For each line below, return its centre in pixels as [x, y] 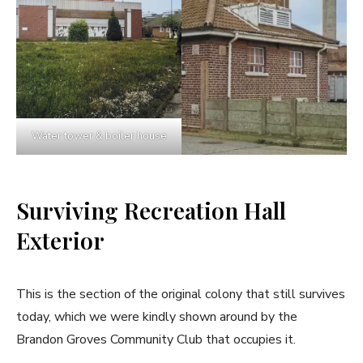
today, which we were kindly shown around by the [157, 317]
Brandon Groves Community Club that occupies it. [156, 340]
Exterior [60, 241]
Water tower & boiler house [99, 137]
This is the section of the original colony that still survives [181, 295]
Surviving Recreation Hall [151, 211]
